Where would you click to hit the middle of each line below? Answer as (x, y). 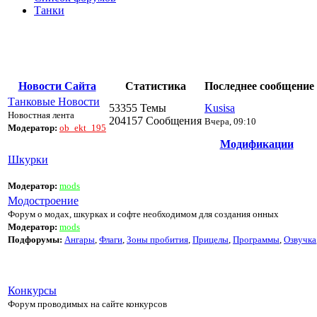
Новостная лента (41, 115)
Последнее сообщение (259, 86)
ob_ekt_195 (83, 127)
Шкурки (28, 159)
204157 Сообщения (155, 120)
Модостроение (43, 200)
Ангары (80, 239)
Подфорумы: (36, 239)
